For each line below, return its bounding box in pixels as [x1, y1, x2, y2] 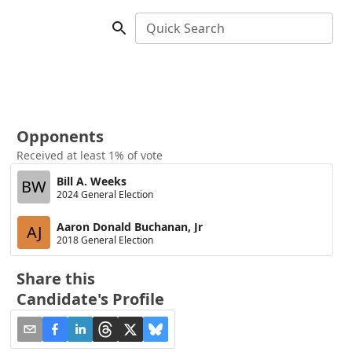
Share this [16, 268, 96, 289]
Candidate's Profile [16, 288, 165, 310]
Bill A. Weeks [57, 173, 127, 189]
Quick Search [146, 20, 225, 37]
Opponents [16, 126, 104, 147]
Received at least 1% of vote [16, 148, 163, 163]
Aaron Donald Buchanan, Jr [57, 218, 203, 234]
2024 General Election [57, 187, 154, 201]
